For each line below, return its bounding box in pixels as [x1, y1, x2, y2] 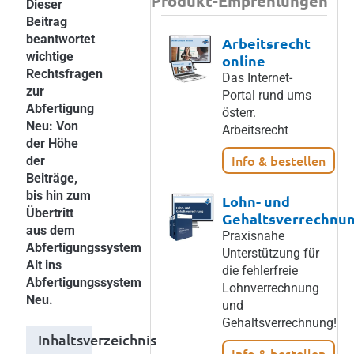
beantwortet [26, 32, 95, 47]
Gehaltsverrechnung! [222, 315, 337, 330]
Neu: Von [26, 119, 78, 134]
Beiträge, [26, 171, 77, 186]
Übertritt [26, 205, 73, 220]
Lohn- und [222, 192, 290, 210]
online [222, 51, 265, 70]
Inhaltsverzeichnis [38, 330, 156, 348]
